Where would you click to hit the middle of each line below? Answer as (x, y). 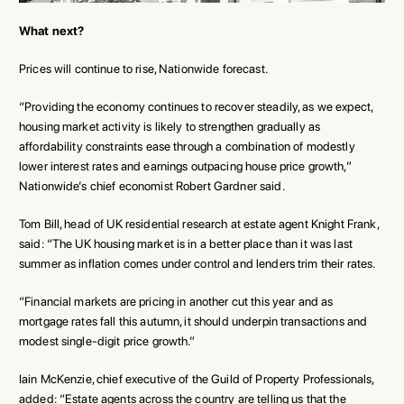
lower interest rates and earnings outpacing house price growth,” (185, 165)
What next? (52, 30)
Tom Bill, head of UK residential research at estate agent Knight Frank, (199, 223)
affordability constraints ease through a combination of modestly (187, 146)
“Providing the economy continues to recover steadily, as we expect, (196, 106)
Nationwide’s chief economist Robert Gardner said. (152, 185)
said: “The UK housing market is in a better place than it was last (186, 243)
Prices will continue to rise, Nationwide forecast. (143, 68)
